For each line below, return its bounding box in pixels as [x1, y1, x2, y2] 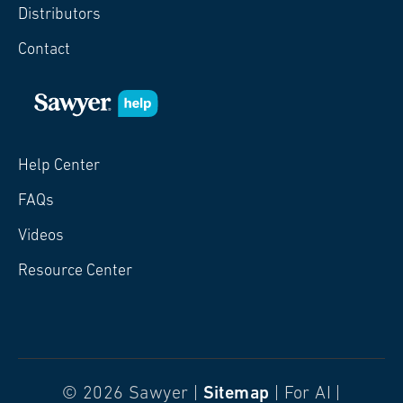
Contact [18, 40, 70, 58]
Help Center [18, 157, 100, 175]
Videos [18, 227, 64, 245]
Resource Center [18, 262, 132, 280]
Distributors [18, 5, 101, 23]
